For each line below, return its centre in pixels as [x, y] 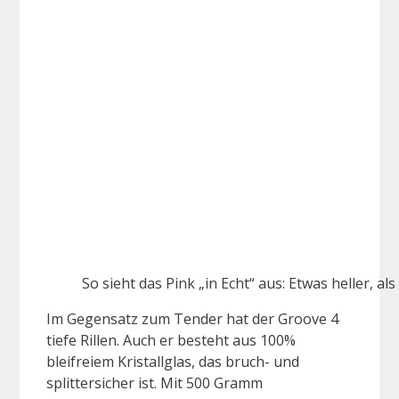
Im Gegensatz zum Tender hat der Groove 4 [192, 318]
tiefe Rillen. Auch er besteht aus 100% [171, 340]
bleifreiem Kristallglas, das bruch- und [173, 361]
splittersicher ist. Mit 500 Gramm [155, 383]
